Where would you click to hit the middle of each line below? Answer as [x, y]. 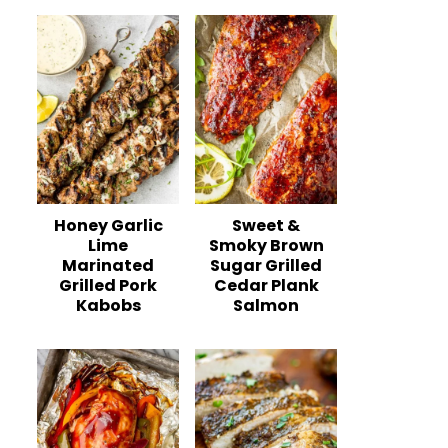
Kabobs [108, 306]
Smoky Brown [266, 246]
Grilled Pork [108, 286]
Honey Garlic [108, 226]
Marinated [108, 266]
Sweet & [266, 226]
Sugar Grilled [266, 266]
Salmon [266, 306]
